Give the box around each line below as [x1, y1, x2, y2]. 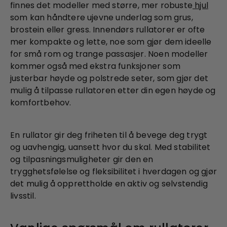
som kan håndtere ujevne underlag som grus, [10, 11, 193, 23]
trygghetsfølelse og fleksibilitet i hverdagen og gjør [10, 165, 217, 177]
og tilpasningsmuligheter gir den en [10, 153, 154, 165]
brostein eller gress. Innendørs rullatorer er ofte [10, 23, 205, 35]
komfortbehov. [10, 96, 71, 108]
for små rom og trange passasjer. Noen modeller [10, 48, 208, 60]
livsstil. [10, 190, 36, 202]
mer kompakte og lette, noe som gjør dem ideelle [10, 35, 212, 48]
